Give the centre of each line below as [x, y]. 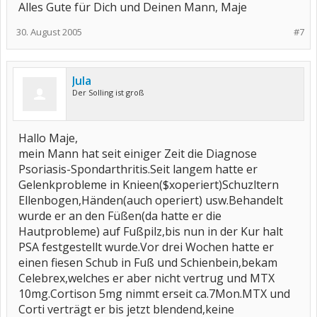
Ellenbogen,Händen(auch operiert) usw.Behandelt [151, 200]
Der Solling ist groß [108, 92]
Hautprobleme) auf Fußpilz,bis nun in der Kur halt [151, 231]
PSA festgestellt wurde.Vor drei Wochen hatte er [146, 247]
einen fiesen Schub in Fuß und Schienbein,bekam [148, 263]
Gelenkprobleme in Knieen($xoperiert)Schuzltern [149, 185]
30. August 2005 [49, 32]
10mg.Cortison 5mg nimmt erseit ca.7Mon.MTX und [154, 294]
